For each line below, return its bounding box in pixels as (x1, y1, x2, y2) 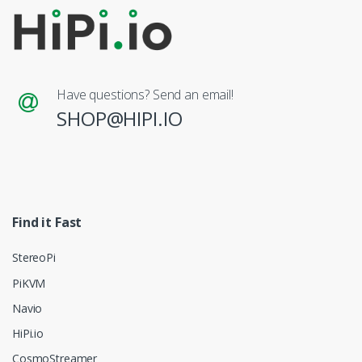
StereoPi (12, 250, 56, 266)
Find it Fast (12, 213, 82, 232)
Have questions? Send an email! (57, 86, 234, 104)
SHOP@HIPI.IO (57, 105, 183, 133)
